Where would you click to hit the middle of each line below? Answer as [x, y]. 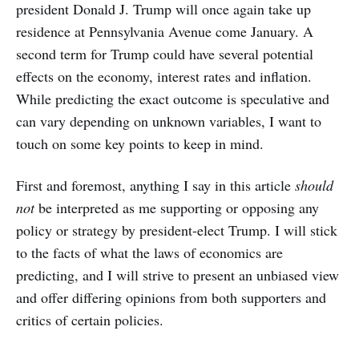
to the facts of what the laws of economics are [149, 252]
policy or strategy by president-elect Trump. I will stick [177, 230]
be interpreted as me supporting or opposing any [177, 207]
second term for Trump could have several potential [165, 53]
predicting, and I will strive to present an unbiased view [177, 274]
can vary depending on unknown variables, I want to [169, 121]
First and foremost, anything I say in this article [155, 185]
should [314, 185]
